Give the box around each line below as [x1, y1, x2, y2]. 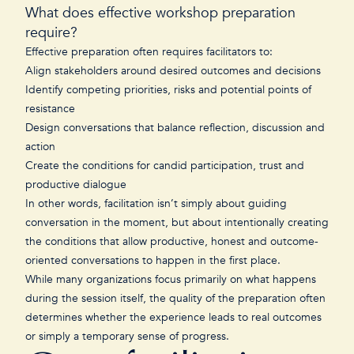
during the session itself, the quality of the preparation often [25, 291, 326, 306]
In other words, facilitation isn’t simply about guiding [25, 196, 287, 211]
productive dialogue [25, 177, 130, 192]
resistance [25, 101, 78, 116]
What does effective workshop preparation [25, 3, 296, 23]
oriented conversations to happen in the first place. [25, 253, 284, 268]
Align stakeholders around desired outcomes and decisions [25, 63, 324, 78]
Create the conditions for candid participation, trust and [25, 158, 304, 173]
